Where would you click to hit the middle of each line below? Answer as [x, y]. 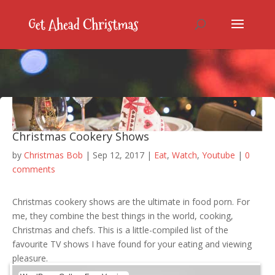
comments [34, 169]
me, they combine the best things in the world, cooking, [123, 216]
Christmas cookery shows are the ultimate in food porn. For [131, 202]
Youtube [219, 155]
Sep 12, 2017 [118, 155]
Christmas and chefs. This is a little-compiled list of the [120, 230]
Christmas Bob [53, 155]
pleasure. [30, 258]
